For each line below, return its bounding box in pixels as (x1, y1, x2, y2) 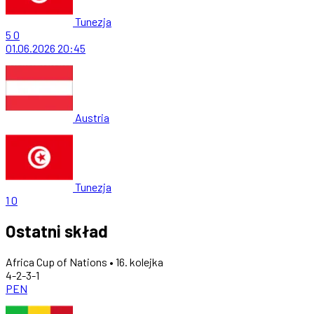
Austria (75, 110, 109, 124)
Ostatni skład (6, 220, 108, 241)
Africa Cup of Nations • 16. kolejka (6, 254, 163, 268)
